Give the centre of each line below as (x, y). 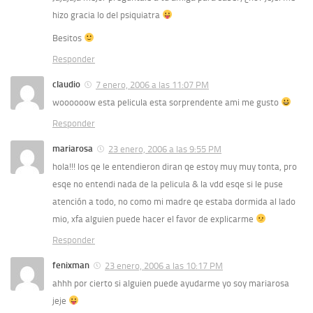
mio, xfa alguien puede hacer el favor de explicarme (154, 219)
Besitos (68, 38)
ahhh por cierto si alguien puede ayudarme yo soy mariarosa (171, 283)
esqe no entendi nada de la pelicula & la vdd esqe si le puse (168, 184)
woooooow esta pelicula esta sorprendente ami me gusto (167, 102)
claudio (66, 84)
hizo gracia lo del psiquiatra (107, 15)
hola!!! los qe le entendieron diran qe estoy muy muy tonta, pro (175, 166)
